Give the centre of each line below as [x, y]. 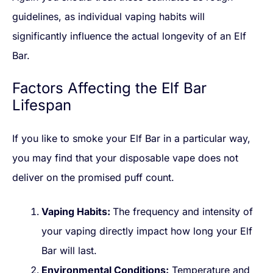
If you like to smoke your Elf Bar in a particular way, [131, 139]
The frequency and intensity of [183, 212]
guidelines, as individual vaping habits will [108, 17]
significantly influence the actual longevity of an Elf [129, 36]
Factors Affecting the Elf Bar [109, 88]
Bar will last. [69, 251]
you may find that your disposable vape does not [125, 158]
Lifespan [42, 105]
